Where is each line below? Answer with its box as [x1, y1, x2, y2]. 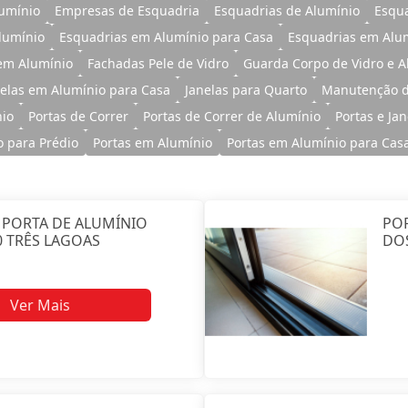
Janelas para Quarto [184, 80, 307, 98]
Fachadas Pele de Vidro [87, 54, 229, 72]
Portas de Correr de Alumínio [143, 107, 321, 125]
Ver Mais [9, 295, 70, 316]
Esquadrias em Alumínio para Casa [58, 27, 273, 46]
